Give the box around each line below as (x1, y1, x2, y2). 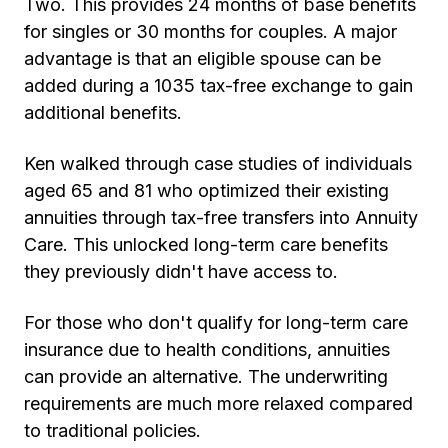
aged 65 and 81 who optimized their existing (24, 180, 389, 202)
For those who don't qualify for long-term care (24, 312, 408, 334)
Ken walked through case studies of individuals (24, 153, 412, 175)
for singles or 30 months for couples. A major (24, 21, 397, 43)
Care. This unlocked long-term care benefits (24, 234, 388, 256)
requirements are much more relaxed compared (24, 393, 413, 415)
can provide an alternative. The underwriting (24, 366, 388, 388)
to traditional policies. (24, 420, 201, 442)
